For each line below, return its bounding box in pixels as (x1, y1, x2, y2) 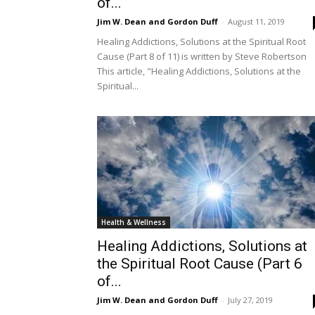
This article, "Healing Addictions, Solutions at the (97, 65, 301, 77)
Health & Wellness (101, 217, 166, 227)
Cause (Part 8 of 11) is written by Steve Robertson (97, 50, 307, 63)
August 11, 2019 (228, 16, 285, 27)
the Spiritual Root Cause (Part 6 (97, 255, 302, 272)
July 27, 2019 (228, 295, 273, 305)
